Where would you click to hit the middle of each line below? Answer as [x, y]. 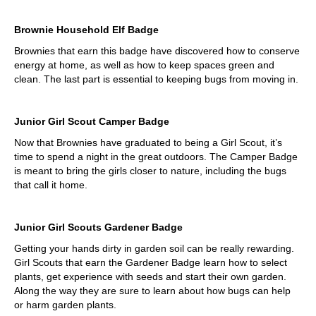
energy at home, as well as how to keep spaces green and [144, 65]
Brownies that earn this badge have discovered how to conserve [157, 51]
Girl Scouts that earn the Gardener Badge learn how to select [151, 263]
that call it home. [51, 185]
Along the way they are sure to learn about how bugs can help [152, 291]
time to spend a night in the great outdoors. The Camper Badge [156, 157]
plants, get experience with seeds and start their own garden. [150, 277]
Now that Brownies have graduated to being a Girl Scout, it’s [148, 143]
